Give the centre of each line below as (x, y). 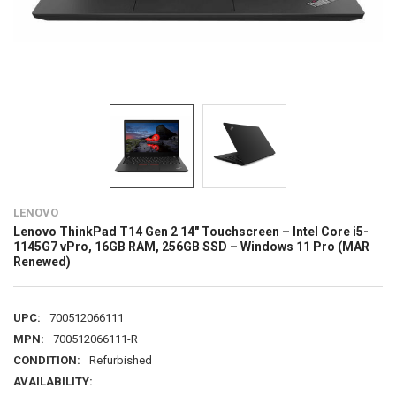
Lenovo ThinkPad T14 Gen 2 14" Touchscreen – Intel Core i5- (190, 231)
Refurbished (120, 360)
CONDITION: (46, 360)
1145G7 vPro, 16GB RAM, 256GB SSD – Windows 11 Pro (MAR (191, 246)
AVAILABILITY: (53, 381)
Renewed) (42, 261)
